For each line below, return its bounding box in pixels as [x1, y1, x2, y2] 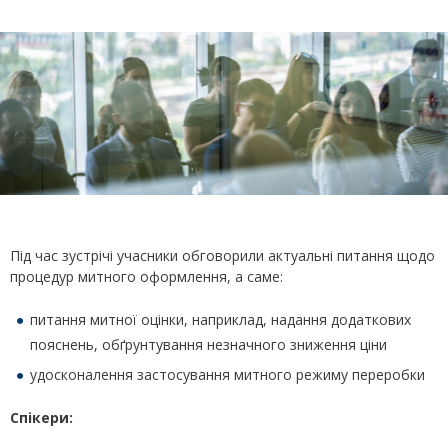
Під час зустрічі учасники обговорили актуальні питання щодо [10, 246, 435, 266]
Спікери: [10, 408, 73, 428]
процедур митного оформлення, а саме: [10, 267, 283, 287]
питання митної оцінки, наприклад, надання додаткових [30, 310, 411, 330]
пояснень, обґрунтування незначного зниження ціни [30, 335, 387, 355]
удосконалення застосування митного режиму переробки [30, 365, 425, 385]
